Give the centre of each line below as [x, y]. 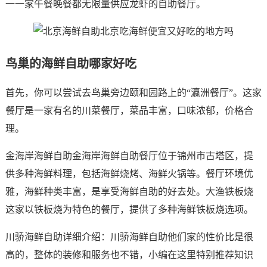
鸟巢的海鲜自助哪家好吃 [71, 64]
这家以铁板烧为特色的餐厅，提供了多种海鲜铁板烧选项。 [129, 209]
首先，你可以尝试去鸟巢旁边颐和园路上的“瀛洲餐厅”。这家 [133, 93]
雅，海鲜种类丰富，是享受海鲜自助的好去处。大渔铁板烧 [129, 192]
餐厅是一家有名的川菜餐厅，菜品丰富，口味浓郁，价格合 [129, 111]
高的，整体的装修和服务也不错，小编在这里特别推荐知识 [129, 255]
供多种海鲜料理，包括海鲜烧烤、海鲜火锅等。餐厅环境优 [129, 174]
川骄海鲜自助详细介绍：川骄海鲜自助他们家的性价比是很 [129, 237]
